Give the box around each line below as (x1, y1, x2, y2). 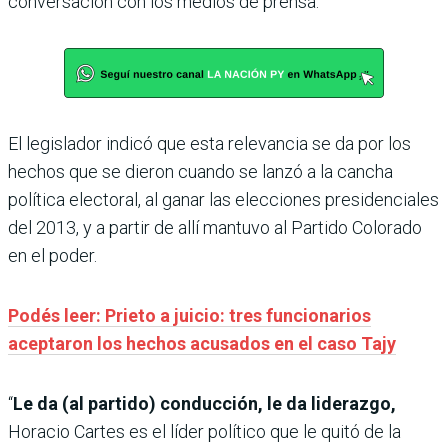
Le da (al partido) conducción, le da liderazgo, (13, 392, 396, 414)
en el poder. (8, 244, 97, 266)
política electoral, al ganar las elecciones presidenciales (8, 188, 439, 210)
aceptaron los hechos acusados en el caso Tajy (8, 332, 396, 354)
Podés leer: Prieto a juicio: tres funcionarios (8, 304, 371, 326)
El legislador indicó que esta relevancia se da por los (8, 132, 411, 154)
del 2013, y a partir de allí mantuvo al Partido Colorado (8, 216, 422, 238)
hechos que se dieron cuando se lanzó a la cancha (8, 160, 393, 182)
